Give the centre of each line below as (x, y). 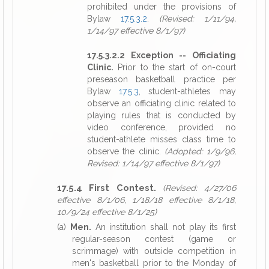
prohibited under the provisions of (162, 7)
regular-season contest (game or (154, 239)
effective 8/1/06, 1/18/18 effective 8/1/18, (147, 200)
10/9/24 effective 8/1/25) (107, 212)
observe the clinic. (126, 151)
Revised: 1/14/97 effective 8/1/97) (153, 163)
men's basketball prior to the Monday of (154, 263)
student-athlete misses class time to (162, 139)
